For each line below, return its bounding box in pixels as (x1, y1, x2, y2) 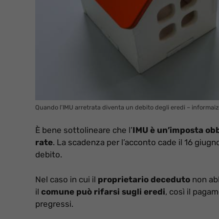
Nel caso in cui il (35, 174, 98, 184)
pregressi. (35, 198, 73, 209)
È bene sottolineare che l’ (35, 125, 132, 135)
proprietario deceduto (98, 174, 190, 184)
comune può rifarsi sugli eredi (41, 186, 165, 197)
